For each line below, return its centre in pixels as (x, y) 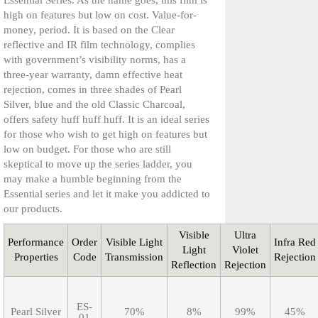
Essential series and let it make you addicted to (107, 194)
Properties (36, 257)
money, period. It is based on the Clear (89, 30)
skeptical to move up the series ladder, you (98, 164)
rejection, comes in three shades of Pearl (93, 90)
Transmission (134, 257)
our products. (33, 209)
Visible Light (134, 242)
